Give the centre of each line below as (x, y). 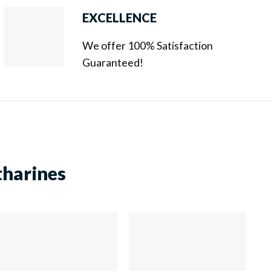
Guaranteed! (113, 62)
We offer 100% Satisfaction (148, 45)
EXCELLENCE (120, 18)
